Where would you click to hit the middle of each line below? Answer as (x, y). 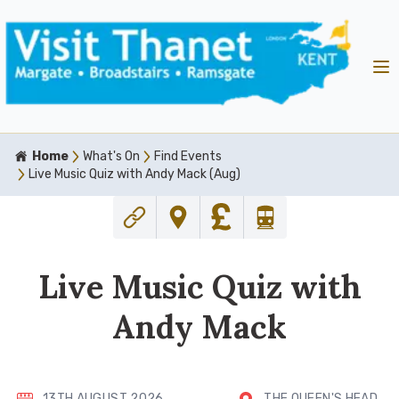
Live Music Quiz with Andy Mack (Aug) (134, 175)
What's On (111, 157)
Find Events (188, 157)
